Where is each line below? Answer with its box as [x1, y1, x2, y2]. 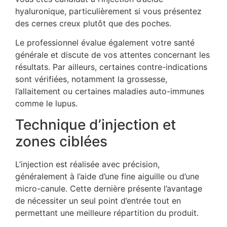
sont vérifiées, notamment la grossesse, [15, 73, 167, 84]
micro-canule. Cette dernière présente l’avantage [15, 183, 202, 194]
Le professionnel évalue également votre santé [15, 37, 195, 48]
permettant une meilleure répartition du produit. [15, 208, 199, 218]
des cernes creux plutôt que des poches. [15, 18, 171, 28]
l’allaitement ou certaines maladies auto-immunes [15, 86, 204, 96]
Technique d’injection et [15, 116, 176, 134]
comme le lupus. [15, 98, 78, 108]
